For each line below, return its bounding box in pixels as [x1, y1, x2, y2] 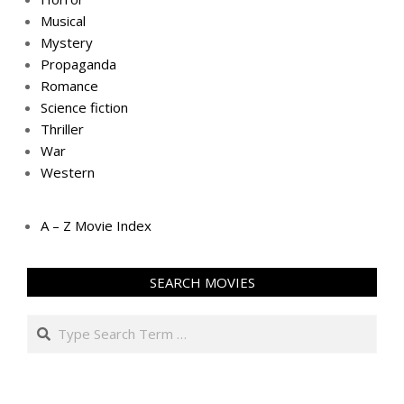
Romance [41, 77, 98, 96]
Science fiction [41, 98, 128, 117]
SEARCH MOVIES [149, 273, 255, 292]
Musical [41, 12, 86, 31]
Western [41, 163, 95, 182]
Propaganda [41, 55, 116, 74]
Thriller [41, 120, 84, 139]
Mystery [41, 33, 93, 52]
